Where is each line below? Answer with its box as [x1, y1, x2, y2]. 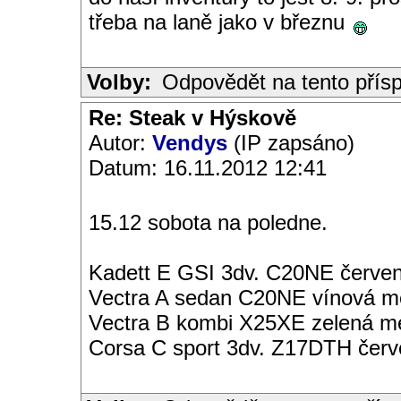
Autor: [89, 131, 152, 155]
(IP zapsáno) [227, 131, 354, 155]
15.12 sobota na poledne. [89, 210, 328, 235]
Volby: [87, 70, 151, 94]
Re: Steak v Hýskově [89, 106, 296, 130]
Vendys [152, 131, 227, 155]
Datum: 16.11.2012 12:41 [89, 156, 327, 180]
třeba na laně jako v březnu [89, 10, 351, 34]
